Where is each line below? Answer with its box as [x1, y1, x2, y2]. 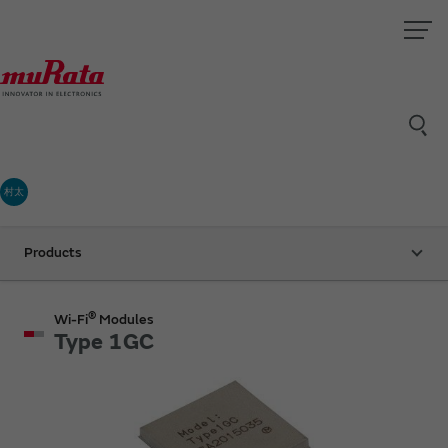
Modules [96, 310, 154, 328]
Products [24, 243, 82, 261]
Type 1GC [54, 328, 154, 356]
